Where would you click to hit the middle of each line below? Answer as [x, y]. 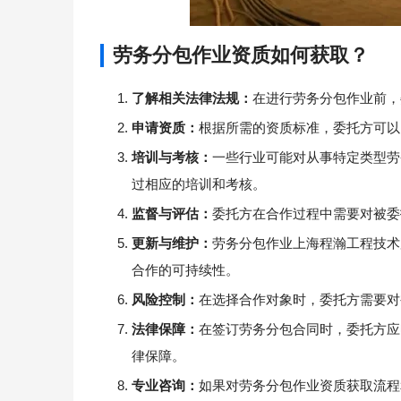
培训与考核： [172, 158]
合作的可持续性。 [185, 270]
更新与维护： [172, 243]
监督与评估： [172, 214]
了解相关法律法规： [192, 98]
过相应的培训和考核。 [199, 184]
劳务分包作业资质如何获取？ [241, 55]
